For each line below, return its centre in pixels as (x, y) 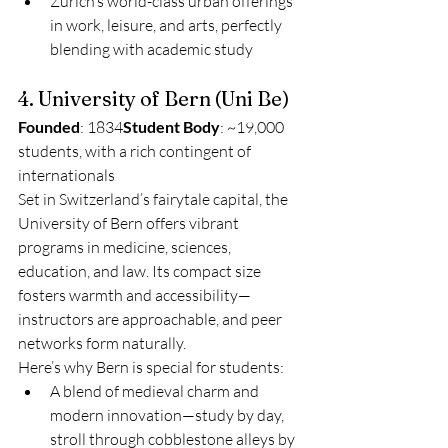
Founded (49, 126)
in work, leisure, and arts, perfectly (167, 25)
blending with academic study (151, 49)
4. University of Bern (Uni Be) (153, 98)
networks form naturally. (102, 343)
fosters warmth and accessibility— (134, 295)
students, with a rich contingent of (136, 151)
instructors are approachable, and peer (151, 319)
